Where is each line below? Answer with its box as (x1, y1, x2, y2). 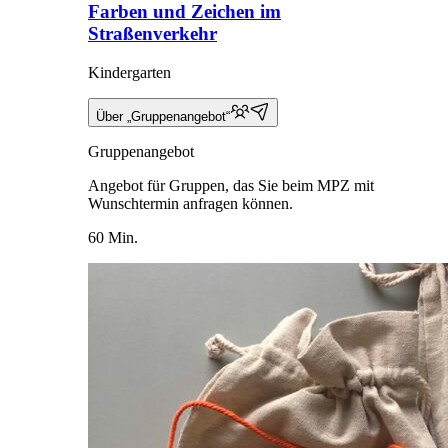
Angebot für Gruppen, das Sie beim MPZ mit (88, 176, 374, 194)
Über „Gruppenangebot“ (96, 108, 230, 124)
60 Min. (88, 228, 138, 246)
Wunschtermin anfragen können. (88, 194, 293, 212)
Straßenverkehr (88, 23, 217, 45)
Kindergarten (88, 63, 171, 81)
